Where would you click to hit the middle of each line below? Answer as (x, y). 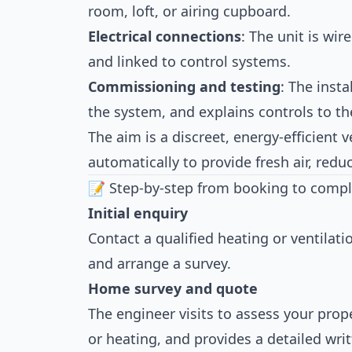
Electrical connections (165, 36)
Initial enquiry (138, 213)
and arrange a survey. (159, 263)
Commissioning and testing (184, 86)
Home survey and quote (173, 288)
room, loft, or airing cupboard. (189, 11)
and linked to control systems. (189, 61)
